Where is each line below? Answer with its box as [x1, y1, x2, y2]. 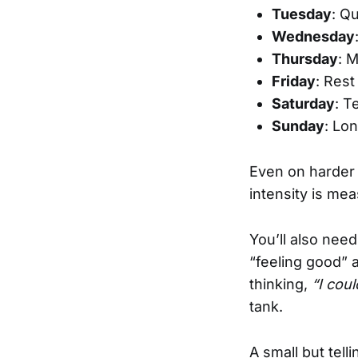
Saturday [272, 95, 335, 113]
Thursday [272, 50, 338, 68]
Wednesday [272, 28, 355, 46]
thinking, [249, 276, 312, 293]
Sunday [272, 117, 324, 135]
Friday [272, 73, 316, 90]
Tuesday [272, 6, 332, 23]
